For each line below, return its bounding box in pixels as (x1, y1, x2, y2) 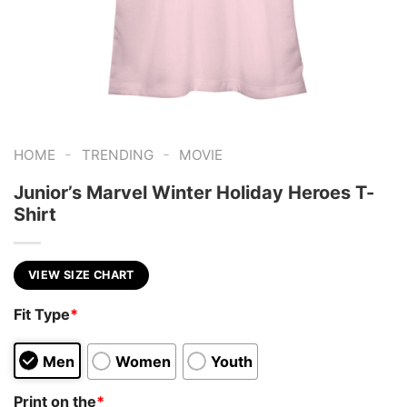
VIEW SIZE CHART (28, 267, 134, 282)
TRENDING (81, 146, 154, 164)
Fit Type (14, 305, 70, 324)
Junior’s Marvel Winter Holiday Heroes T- (14, 181, 374, 203)
